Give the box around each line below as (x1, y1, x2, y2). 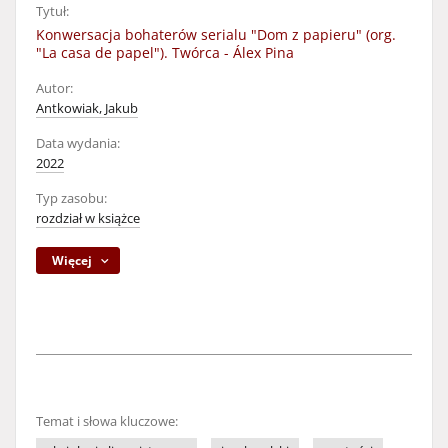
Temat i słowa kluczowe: (36, 413, 178, 430)
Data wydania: (36, 135, 120, 152)
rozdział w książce (36, 210, 140, 227)
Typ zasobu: (36, 190, 107, 207)
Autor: (36, 80, 73, 97)
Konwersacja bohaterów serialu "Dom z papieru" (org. (36, 25, 396, 44)
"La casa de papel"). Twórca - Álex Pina (36, 43, 294, 62)
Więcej (52, 252, 93, 269)
